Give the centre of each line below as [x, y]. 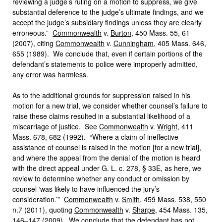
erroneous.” [32, 33]
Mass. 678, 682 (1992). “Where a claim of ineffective [95, 137]
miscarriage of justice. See [56, 126]
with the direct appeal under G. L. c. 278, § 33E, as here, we [107, 168]
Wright [167, 126]
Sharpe [144, 210]
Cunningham [134, 43]
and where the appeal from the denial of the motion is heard [106, 158]
